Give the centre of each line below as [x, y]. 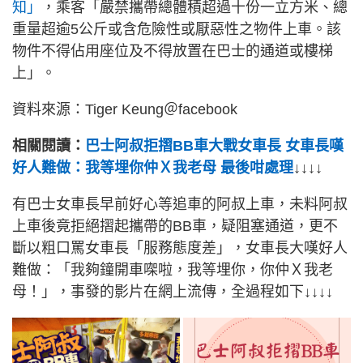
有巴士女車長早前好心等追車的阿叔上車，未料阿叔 [180, 205]
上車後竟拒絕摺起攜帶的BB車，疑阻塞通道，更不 [175, 226]
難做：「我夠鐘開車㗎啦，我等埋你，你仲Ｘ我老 [173, 270]
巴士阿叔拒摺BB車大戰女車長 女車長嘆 [214, 146]
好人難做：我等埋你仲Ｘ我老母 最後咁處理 [153, 168]
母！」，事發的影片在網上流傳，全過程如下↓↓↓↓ [173, 292]
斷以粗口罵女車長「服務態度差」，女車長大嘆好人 [180, 248]
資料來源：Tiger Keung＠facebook [125, 110]
